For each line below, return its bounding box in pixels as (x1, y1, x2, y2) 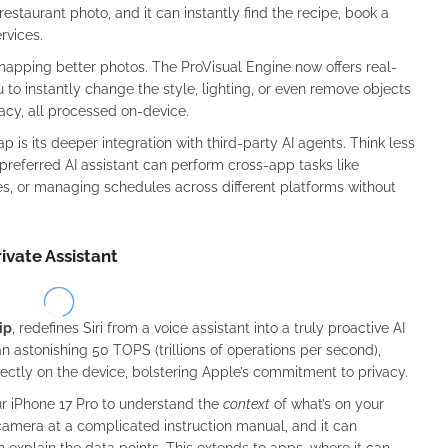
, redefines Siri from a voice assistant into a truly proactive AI (12, 319, 405, 336)
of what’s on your (270, 395, 384, 412)
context (223, 395, 270, 412)
